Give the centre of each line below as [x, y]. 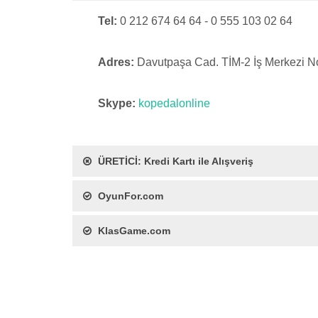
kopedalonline [174, 103]
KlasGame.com [134, 231]
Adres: [116, 62]
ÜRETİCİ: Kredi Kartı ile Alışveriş [176, 161]
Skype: [117, 103]
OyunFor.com [131, 196]
